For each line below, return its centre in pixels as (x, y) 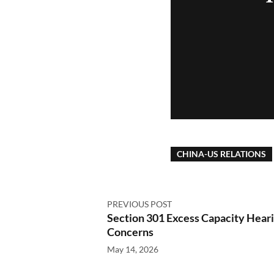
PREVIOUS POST (139, 204)
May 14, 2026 (132, 249)
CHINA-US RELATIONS (221, 154)
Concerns (130, 232)
